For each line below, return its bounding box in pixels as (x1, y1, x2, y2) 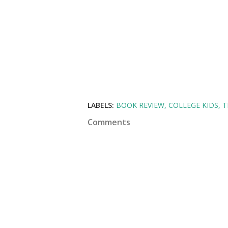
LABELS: (88, 100, 114, 110)
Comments (88, 117, 130, 128)
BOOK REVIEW (116, 100, 164, 110)
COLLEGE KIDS (168, 100, 218, 110)
